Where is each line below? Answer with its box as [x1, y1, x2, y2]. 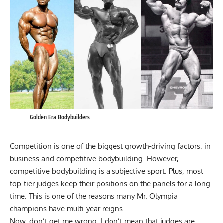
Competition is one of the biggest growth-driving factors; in [10, 141, 211, 151]
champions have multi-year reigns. [10, 204, 127, 214]
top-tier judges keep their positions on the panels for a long [10, 179, 210, 189]
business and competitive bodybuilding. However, [10, 154, 179, 164]
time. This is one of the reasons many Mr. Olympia [10, 191, 178, 201]
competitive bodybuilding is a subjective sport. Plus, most [10, 166, 203, 176]
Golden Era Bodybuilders [30, 113, 90, 121]
